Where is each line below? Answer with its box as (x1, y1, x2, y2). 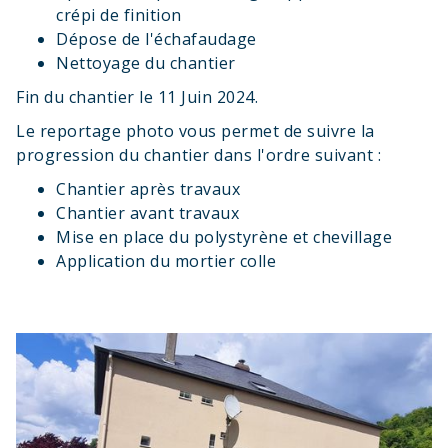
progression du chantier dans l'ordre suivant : (16, 144, 381, 166)
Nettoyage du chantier (56, 52, 236, 74)
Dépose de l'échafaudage (56, 28, 257, 50)
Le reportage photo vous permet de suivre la (16, 120, 375, 142)
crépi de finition (56, 4, 182, 26)
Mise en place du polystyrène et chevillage (56, 226, 392, 248)
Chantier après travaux (56, 178, 240, 200)
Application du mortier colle (56, 250, 276, 272)
